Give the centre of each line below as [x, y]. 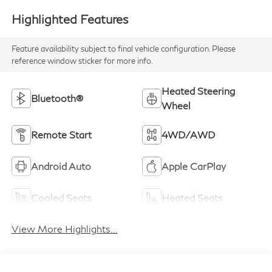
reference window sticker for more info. [82, 60]
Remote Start [61, 134]
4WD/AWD [188, 134]
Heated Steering [198, 90]
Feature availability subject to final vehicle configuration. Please [123, 48]
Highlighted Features [70, 19]
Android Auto [61, 166]
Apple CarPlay [194, 166]
